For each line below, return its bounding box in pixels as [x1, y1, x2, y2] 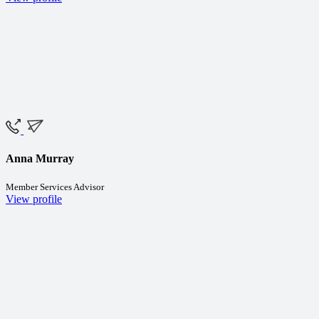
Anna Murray [6, 152, 74, 164]
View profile [6, 192, 62, 205]
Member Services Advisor [6, 181, 104, 192]
